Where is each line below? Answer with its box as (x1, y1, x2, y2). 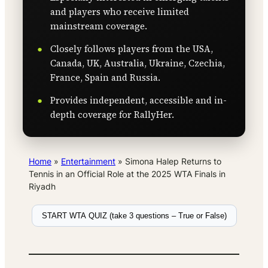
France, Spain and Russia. (50, 71, 160, 84)
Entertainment (61, 156, 115, 167)
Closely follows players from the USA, (50, 42, 213, 56)
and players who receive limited (50, 5, 189, 19)
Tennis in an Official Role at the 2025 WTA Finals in (29, 169, 226, 179)
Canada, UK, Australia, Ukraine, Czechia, (50, 57, 225, 70)
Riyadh (29, 181, 56, 192)
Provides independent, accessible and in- (50, 94, 227, 107)
